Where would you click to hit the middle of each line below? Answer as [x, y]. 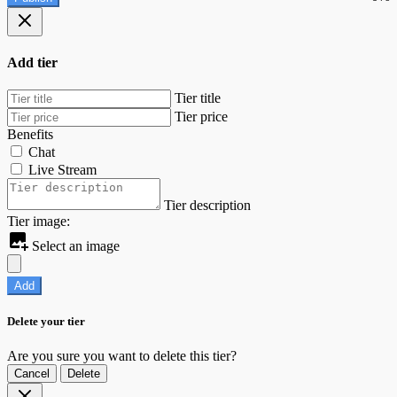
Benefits [30, 135]
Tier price [201, 117]
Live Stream [62, 170]
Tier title [198, 98]
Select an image [74, 246]
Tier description [207, 206]
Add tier [32, 62]
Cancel [32, 374]
